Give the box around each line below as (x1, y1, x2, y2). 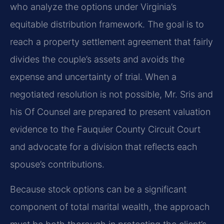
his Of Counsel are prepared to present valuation (10, 106, 210, 117)
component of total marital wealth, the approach (10, 201, 210, 212)
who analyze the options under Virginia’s (10, 1, 176, 12)
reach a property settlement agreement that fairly (10, 36, 213, 47)
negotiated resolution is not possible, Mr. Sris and (10, 89, 213, 100)
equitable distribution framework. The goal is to (10, 19, 204, 30)
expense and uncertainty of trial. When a (10, 71, 176, 82)
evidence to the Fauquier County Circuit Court (10, 124, 200, 135)
